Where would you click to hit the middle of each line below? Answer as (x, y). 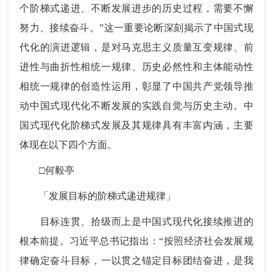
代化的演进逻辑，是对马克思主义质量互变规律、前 (136, 47)
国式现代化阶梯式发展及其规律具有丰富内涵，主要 (136, 125)
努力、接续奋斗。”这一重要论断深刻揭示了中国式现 (136, 27)
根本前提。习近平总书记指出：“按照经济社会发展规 (136, 241)
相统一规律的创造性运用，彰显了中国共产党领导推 (136, 86)
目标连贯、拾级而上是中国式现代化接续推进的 (136, 221)
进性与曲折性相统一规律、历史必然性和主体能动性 (136, 66)
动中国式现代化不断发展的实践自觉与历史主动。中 (136, 105)
